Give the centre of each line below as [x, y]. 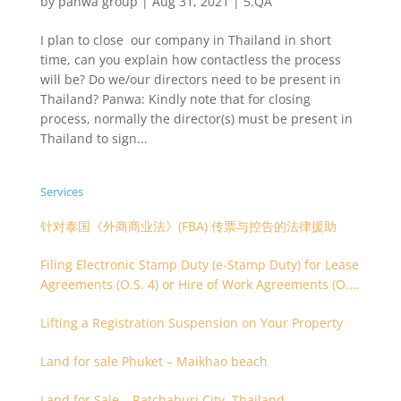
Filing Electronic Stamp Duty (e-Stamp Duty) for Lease [199, 264]
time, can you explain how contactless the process [190, 60]
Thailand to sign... [94, 138]
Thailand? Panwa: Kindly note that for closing [175, 99]
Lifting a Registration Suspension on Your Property [191, 323]
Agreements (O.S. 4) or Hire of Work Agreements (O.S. [200, 284]
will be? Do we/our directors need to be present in [190, 79]
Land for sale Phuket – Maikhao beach [154, 361]
